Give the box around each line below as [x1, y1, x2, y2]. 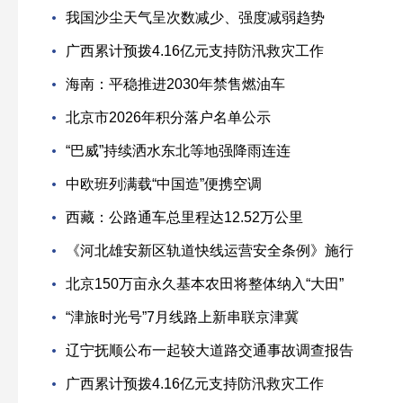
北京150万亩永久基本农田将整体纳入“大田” [66, 275, 344, 291]
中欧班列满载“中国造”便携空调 [66, 175, 262, 192]
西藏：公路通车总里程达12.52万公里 [66, 209, 303, 225]
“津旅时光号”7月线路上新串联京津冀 [66, 309, 299, 325]
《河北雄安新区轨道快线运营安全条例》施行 [66, 242, 354, 258]
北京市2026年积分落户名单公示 [66, 109, 271, 125]
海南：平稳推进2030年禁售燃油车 [66, 76, 285, 92]
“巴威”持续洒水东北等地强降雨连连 [66, 142, 291, 158]
